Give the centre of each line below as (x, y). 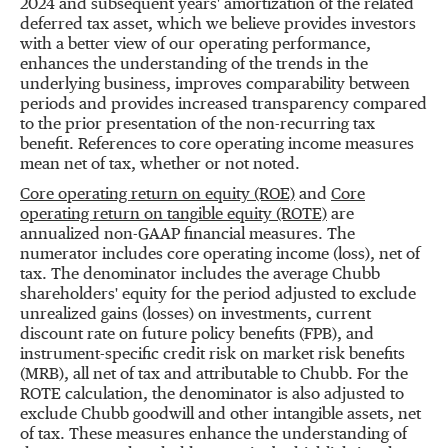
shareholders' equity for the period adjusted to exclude (218, 295)
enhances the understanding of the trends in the (194, 65)
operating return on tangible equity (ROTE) (173, 215)
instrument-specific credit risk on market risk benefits (212, 355)
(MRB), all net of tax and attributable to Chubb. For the (214, 375)
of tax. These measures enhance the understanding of (213, 435)
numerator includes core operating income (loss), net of (220, 255)
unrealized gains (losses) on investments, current (195, 315)
